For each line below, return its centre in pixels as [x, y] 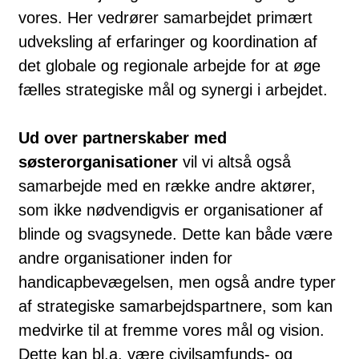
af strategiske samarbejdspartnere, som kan [175, 306]
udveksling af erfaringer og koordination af [168, 41]
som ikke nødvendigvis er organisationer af [171, 210]
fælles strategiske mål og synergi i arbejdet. [173, 89]
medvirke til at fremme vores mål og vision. [171, 330]
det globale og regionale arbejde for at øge [169, 65]
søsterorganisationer [98, 161]
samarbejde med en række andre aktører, [167, 186]
